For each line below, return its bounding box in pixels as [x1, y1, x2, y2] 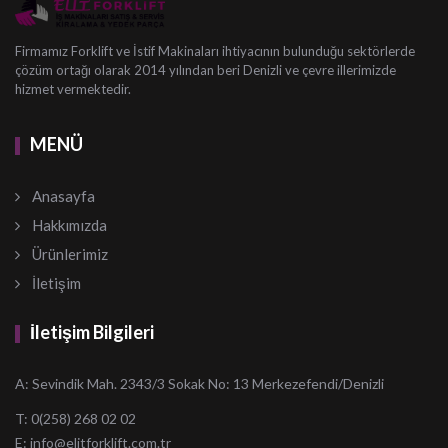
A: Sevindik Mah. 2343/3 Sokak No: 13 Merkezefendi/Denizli [15, 374, 384, 392]
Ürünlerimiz [32, 244, 108, 263]
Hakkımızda [32, 215, 107, 234]
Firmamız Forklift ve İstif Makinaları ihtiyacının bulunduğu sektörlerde [15, 42, 415, 59]
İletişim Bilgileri [30, 320, 154, 343]
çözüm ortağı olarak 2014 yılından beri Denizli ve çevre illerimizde [15, 61, 396, 78]
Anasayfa [32, 186, 95, 205]
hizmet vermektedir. [15, 80, 131, 97]
